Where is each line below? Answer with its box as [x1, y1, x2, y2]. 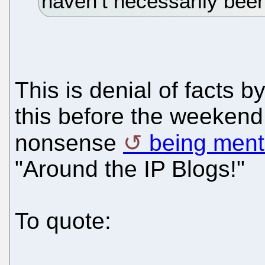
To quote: [15, 208, 111, 234]
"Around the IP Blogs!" [15, 156, 245, 182]
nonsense [15, 130, 123, 156]
